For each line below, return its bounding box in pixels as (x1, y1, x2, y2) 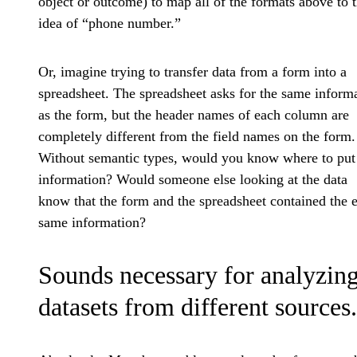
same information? (38, 214, 146, 231)
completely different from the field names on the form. (38, 128, 355, 145)
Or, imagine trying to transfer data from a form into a (38, 64, 347, 80)
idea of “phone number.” (38, 15, 181, 32)
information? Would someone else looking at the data (38, 171, 347, 188)
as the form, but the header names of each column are (38, 107, 349, 124)
